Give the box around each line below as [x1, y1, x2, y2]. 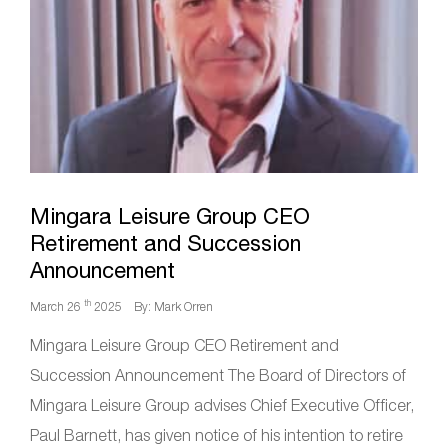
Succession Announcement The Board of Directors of [30, 366, 406, 384]
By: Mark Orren [134, 299, 213, 314]
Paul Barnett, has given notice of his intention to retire [30, 426, 403, 444]
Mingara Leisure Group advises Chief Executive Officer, [30, 396, 414, 414]
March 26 [30, 299, 84, 314]
